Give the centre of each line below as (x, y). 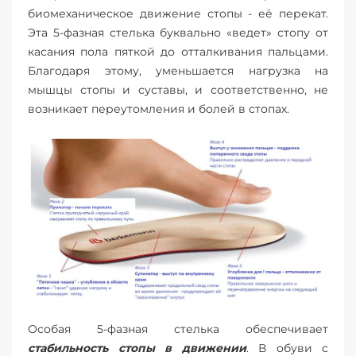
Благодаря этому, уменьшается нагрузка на (178, 71)
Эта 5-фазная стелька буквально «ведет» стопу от (178, 33)
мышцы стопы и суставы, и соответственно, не (178, 90)
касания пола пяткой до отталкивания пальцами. (178, 52)
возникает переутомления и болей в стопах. (160, 109)
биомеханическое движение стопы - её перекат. (178, 14)
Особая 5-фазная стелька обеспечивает (178, 329)
